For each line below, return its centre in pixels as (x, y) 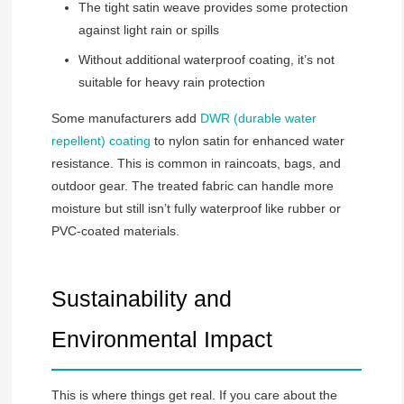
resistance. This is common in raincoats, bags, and (196, 164)
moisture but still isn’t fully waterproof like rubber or (196, 209)
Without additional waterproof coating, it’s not (206, 60)
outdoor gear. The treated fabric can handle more (192, 186)
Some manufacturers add (125, 119)
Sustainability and (141, 299)
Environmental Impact (161, 340)
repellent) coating (101, 141)
